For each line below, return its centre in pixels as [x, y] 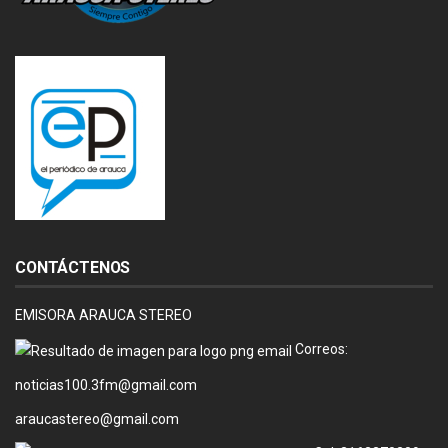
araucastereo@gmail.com [97, 418]
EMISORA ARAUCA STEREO [103, 315]
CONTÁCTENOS [73, 268]
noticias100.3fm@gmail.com [106, 384]
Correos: [320, 349]
